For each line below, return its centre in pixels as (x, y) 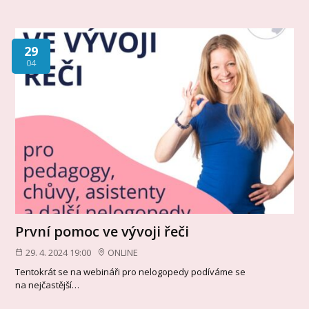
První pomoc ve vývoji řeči (102, 231)
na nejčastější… (48, 285)
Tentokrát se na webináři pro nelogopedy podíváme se (131, 272)
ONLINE (123, 252)
